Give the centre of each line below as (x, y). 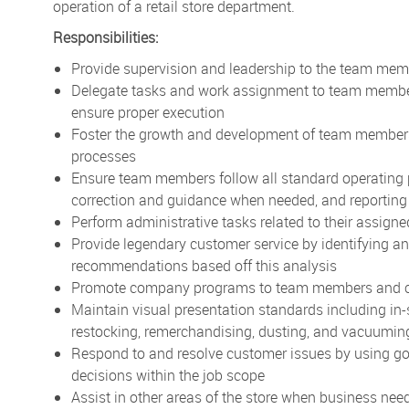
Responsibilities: (105, 37)
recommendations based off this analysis (204, 265)
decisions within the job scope (168, 375)
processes (104, 156)
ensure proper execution (148, 112)
